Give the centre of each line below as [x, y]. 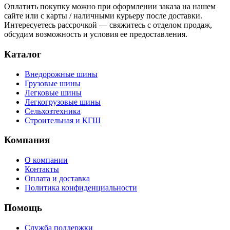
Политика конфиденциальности [81, 188]
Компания [27, 140]
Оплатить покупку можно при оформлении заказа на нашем [110, 7]
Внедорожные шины [61, 74]
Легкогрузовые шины [63, 102]
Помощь [23, 207]
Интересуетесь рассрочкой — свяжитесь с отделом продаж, [108, 25]
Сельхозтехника [53, 111]
